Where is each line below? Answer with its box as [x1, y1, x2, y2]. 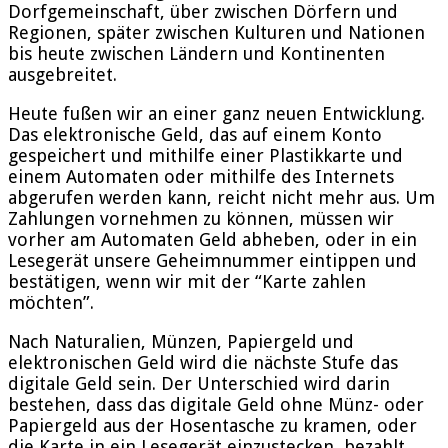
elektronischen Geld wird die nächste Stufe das [8, 351, 398, 373]
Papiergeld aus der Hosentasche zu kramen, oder [8, 414, 417, 436]
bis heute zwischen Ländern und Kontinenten [8, 42, 385, 64]
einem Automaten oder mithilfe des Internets [8, 165, 394, 187]
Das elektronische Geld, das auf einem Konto [8, 123, 382, 145]
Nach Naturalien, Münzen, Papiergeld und [8, 330, 354, 352]
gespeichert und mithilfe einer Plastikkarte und [8, 144, 403, 166]
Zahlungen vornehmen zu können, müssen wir [8, 207, 394, 229]
